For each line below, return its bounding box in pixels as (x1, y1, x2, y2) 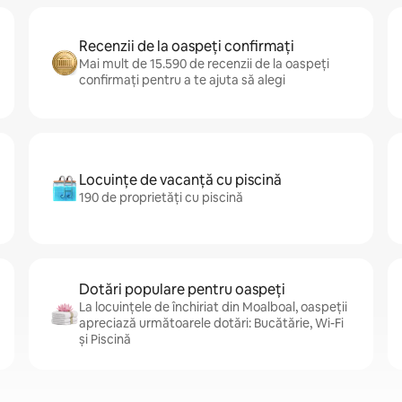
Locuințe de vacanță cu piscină (79, 170, 282, 189)
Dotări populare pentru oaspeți (79, 280, 285, 299)
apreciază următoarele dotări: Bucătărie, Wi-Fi (79, 315, 344, 331)
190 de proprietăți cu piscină (79, 189, 243, 205)
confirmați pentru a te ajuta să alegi (79, 72, 285, 88)
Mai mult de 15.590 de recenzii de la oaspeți (79, 56, 329, 72)
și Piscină (79, 331, 131, 347)
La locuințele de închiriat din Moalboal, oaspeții (79, 299, 347, 315)
